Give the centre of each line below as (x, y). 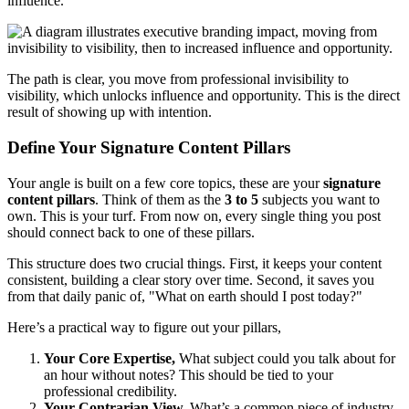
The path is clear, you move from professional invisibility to (178, 79)
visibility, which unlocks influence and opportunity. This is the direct (204, 96)
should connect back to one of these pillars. (131, 232)
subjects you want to (319, 199)
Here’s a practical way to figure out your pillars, (144, 327)
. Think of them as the (160, 199)
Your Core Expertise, (110, 358)
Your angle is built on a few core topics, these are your (165, 183)
